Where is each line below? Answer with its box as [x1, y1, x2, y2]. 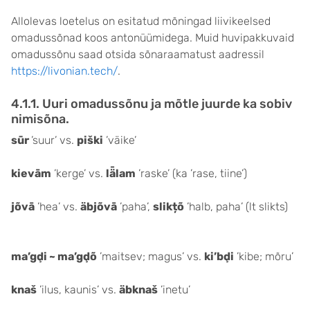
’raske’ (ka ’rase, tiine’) [136, 167, 289, 180]
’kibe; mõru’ [234, 250, 293, 263]
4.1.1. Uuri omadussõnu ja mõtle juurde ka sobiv [11, 96, 292, 111]
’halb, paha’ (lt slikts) [184, 200, 288, 213]
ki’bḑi [204, 250, 234, 263]
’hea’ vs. [35, 200, 80, 213]
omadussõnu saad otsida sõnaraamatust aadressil [11, 48, 264, 61]
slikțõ [153, 200, 184, 213]
